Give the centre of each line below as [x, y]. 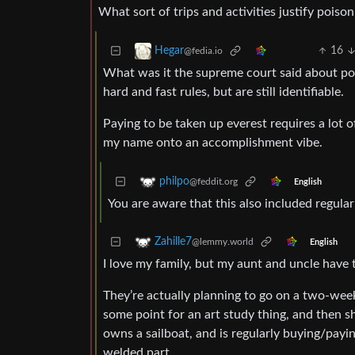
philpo [174, 182]
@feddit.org [214, 182]
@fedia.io [203, 51]
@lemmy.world [223, 242]
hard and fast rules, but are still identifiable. [223, 92]
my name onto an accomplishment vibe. [213, 143]
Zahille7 [173, 242]
